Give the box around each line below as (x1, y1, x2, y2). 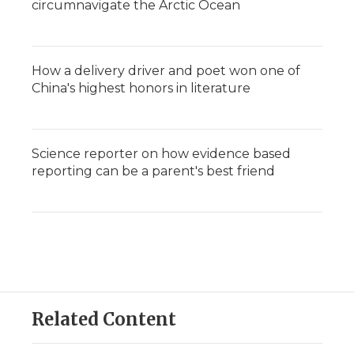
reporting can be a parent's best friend (32, 164, 275, 179)
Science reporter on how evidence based (32, 146, 291, 162)
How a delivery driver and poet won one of (32, 63, 300, 79)
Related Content (32, 308, 176, 331)
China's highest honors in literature (32, 81, 250, 96)
